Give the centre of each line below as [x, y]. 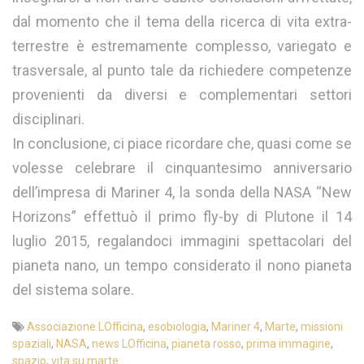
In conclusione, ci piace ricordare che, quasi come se [182, 143]
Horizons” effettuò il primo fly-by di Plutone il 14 [182, 216]
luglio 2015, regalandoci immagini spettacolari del [182, 240]
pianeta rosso [206, 343]
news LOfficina [129, 343]
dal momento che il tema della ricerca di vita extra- [182, 21]
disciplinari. [48, 119]
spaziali [32, 343]
